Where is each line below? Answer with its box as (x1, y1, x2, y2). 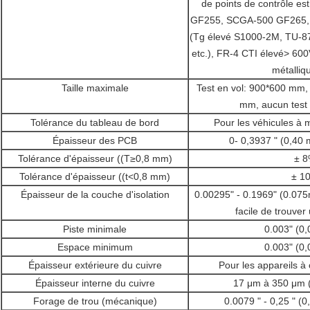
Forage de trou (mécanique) (33, 295, 157, 307)
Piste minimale (63, 224, 127, 235)
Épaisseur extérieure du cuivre (28, 259, 162, 271)
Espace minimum (57, 241, 133, 253)
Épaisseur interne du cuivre (35, 277, 155, 289)
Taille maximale (61, 82, 129, 94)
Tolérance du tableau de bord (30, 117, 159, 129)
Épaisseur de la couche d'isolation (20, 189, 170, 201)
